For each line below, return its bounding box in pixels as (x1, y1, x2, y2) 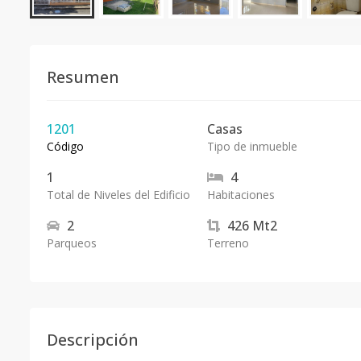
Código (47, 139, 84, 154)
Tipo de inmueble (206, 139, 297, 154)
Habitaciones (206, 187, 275, 202)
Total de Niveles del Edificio (47, 187, 190, 202)
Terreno (206, 235, 249, 251)
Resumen (47, 66, 119, 88)
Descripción (47, 329, 139, 351)
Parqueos (47, 235, 97, 251)
